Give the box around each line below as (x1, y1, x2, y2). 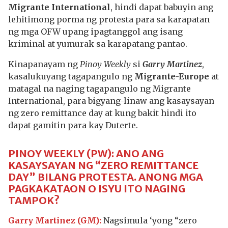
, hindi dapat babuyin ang (110, 2, 213, 12)
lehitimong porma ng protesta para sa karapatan (8, 14, 210, 24)
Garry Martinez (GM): (8, 215, 101, 225)
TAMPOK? (8, 194, 60, 207)
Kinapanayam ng (8, 59, 80, 69)
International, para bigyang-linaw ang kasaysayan (8, 96, 214, 106)
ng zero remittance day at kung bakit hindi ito (8, 108, 196, 118)
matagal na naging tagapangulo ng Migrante (8, 83, 191, 94)
